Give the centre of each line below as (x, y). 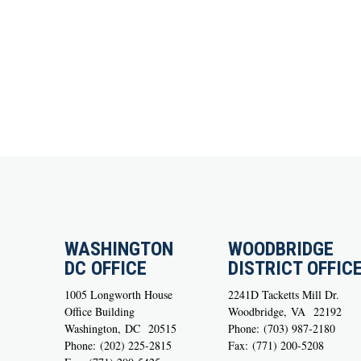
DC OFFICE (106, 268)
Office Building (100, 311)
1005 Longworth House (118, 294)
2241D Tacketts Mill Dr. (284, 294)
